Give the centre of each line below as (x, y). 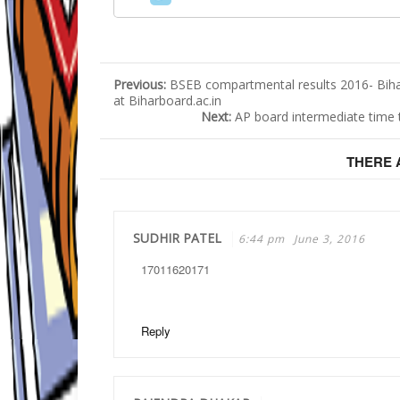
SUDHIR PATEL (177, 238)
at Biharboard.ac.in (167, 100)
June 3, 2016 (329, 239)
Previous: (142, 84)
